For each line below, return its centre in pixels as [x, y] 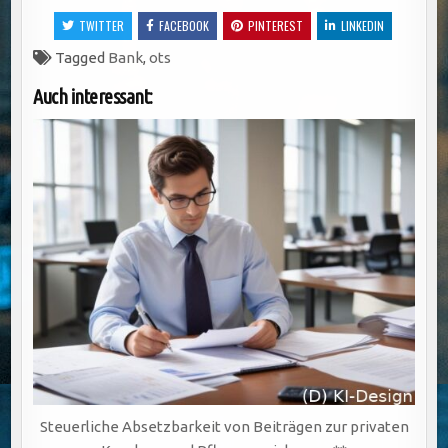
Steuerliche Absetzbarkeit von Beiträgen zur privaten [224, 426]
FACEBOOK [184, 25]
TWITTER [101, 25]
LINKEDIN [362, 25]
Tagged [80, 57]
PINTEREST [275, 25]
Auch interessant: [93, 96]
